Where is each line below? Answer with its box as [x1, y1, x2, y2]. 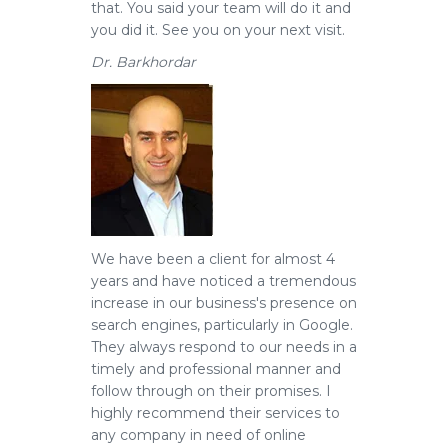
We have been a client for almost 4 [91, 250, 335, 268]
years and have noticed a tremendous [91, 272, 356, 290]
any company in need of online [91, 426, 306, 444]
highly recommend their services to [91, 404, 340, 422]
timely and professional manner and [91, 360, 341, 378]
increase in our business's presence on [91, 294, 357, 312]
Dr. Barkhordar [91, 53, 196, 71]
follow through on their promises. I [91, 382, 331, 400]
